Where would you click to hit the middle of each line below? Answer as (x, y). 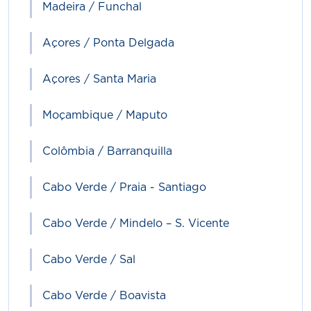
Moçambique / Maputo (105, 115)
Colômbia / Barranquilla (107, 151)
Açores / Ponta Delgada (108, 43)
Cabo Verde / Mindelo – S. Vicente (136, 224)
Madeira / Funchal (92, 7)
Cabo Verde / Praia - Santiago (124, 187)
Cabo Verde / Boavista (104, 296)
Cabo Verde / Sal (89, 260)
